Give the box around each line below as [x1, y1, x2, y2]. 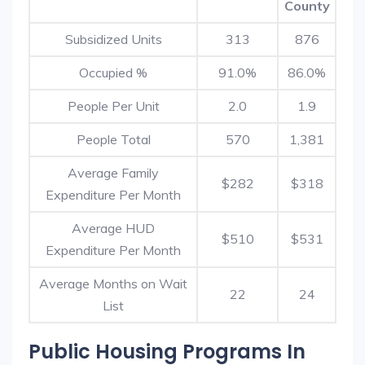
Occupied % [79, 64, 147, 81]
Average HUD [72, 220, 155, 236]
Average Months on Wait [39, 275, 187, 292]
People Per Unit [67, 98, 160, 114]
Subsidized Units [64, 31, 162, 47]
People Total [76, 131, 151, 147]
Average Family [68, 165, 159, 181]
